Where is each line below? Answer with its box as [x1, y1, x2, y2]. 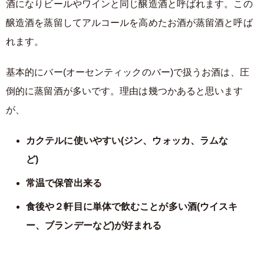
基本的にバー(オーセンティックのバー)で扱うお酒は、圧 [6, 67, 249, 77]
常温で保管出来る [26, 178, 121, 188]
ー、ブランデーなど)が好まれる [26, 220, 162, 230]
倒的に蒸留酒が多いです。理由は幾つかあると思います [6, 86, 243, 96]
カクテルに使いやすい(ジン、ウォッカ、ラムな [26, 136, 229, 146]
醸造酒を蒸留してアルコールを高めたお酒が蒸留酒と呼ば [6, 18, 253, 28]
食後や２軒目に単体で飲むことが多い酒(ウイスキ [26, 202, 238, 212]
